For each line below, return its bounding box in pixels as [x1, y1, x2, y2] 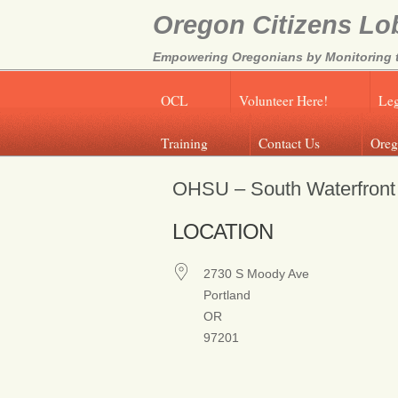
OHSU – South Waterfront [171, 177, 395, 200]
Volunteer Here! [239, 92, 329, 110]
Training [161, 133, 209, 152]
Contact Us [259, 133, 321, 152]
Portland [203, 288, 251, 303]
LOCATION [171, 219, 273, 244]
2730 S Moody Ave [203, 267, 309, 282]
